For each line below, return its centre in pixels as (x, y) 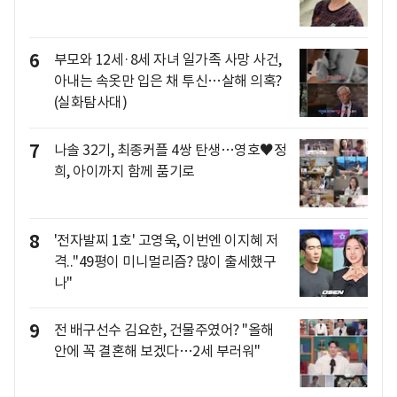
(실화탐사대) (90, 102)
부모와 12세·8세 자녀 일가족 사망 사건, (167, 60)
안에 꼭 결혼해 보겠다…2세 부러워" (157, 351)
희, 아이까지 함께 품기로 (124, 171)
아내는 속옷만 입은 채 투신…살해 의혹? (167, 81)
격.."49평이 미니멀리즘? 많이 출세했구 (164, 261)
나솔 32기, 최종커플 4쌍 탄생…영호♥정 (170, 149)
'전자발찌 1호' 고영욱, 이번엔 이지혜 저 (166, 240)
